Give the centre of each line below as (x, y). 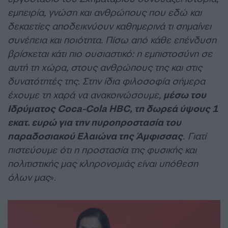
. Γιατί (194, 136)
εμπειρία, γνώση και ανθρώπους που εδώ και (105, 12)
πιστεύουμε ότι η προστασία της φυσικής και (102, 150)
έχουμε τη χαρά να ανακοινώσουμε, (85, 95)
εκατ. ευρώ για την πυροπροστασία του (94, 122)
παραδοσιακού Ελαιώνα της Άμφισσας (95, 136)
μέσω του (185, 95)
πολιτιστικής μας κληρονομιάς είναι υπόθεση (103, 164)
